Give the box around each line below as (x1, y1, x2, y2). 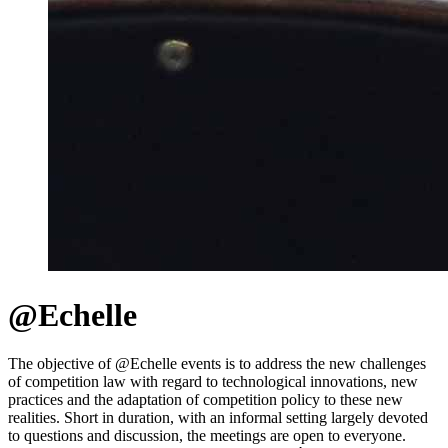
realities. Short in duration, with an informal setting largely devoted (8, 409, 428, 427)
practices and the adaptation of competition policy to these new (8, 391, 403, 409)
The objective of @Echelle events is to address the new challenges (8, 355, 426, 373)
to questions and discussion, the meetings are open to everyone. (8, 427, 406, 445)
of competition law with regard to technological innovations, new (8, 373, 418, 391)
